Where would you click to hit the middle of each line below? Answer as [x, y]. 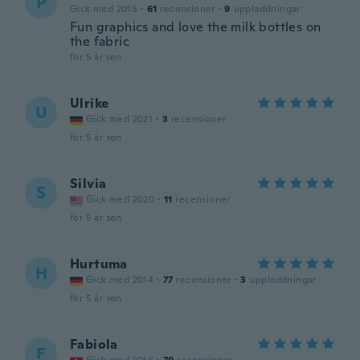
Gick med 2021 [120, 119]
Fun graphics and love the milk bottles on [196, 27]
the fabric [100, 41]
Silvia [88, 184]
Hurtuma [99, 264]
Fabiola [94, 344]
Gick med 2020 [121, 199]
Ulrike [90, 103]
